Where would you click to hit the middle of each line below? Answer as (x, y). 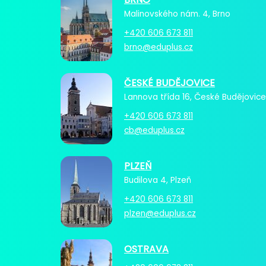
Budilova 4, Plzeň (158, 180)
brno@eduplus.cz (159, 47)
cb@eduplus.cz (154, 130)
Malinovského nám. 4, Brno (177, 14)
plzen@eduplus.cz (160, 213)
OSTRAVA (146, 249)
